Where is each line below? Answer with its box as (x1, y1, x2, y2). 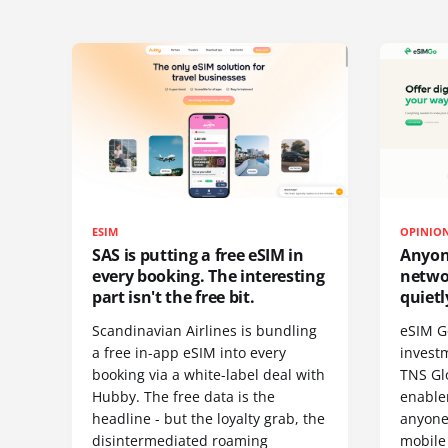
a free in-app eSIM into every (92, 342, 286, 362)
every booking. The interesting (92, 264, 325, 287)
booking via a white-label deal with (92, 364, 325, 384)
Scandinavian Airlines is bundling (92, 320, 317, 340)
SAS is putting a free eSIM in (92, 243, 304, 266)
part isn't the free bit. (92, 285, 255, 308)
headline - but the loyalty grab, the (92, 408, 325, 428)
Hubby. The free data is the (92, 386, 275, 406)
